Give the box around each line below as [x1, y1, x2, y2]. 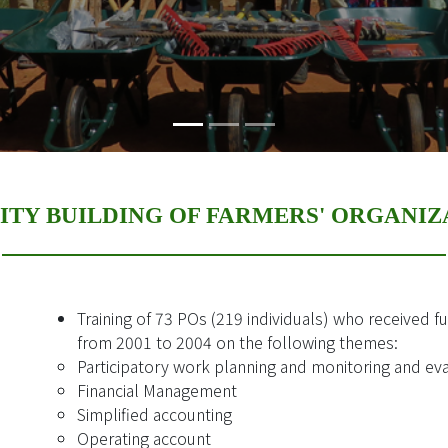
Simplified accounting [77, 402, 232, 426]
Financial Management [77, 378, 237, 402]
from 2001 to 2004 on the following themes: [77, 330, 398, 354]
